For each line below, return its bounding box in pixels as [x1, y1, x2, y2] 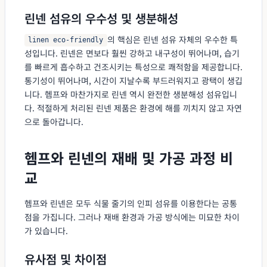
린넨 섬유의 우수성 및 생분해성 [24, 9, 178, 27]
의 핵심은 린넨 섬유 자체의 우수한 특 [107, 33, 238, 45]
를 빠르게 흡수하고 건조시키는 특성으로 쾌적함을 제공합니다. [24, 60, 243, 73]
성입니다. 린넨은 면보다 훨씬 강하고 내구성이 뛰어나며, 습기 [24, 46, 240, 59]
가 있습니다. [24, 224, 68, 237]
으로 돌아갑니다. [24, 115, 83, 128]
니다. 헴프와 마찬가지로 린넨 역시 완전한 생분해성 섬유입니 [24, 88, 237, 100]
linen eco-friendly [28, 36, 104, 45]
